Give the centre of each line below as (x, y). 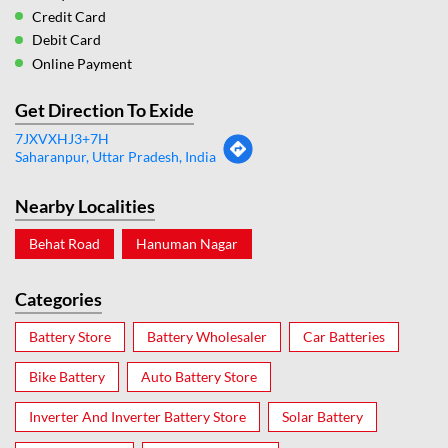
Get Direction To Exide (104, 110)
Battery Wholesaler (207, 337)
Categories (58, 299)
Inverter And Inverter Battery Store (137, 417)
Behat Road (64, 244)
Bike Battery (67, 377)
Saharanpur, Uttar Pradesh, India (115, 157)
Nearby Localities (85, 206)
